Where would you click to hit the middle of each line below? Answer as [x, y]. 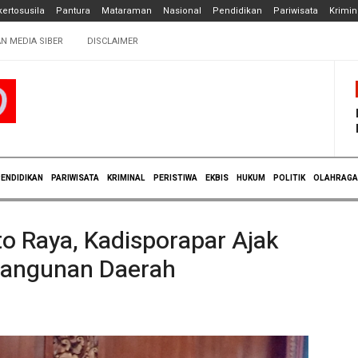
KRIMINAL [126, 178]
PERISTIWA [175, 178]
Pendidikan [237, 11]
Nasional [182, 11]
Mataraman [126, 11]
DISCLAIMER [113, 41]
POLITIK [289, 178]
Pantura [73, 11]
